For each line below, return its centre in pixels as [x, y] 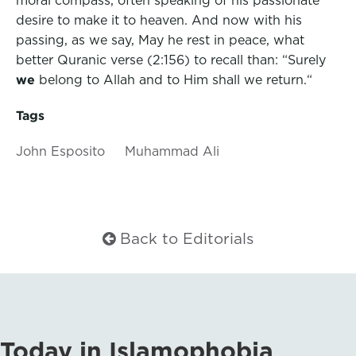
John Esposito [60, 151]
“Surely [304, 59]
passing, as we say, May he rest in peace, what [160, 39]
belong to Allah [87, 79]
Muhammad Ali [172, 151]
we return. [275, 79]
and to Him [176, 79]
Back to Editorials [184, 238]
